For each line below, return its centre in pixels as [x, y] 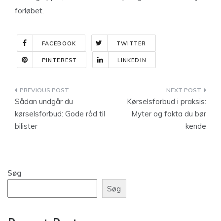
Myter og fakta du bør [169, 114]
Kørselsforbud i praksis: [166, 101]
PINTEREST [59, 60]
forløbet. [29, 10]
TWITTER [131, 43]
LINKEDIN [132, 60]
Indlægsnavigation [69, 92]
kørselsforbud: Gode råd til [60, 114]
